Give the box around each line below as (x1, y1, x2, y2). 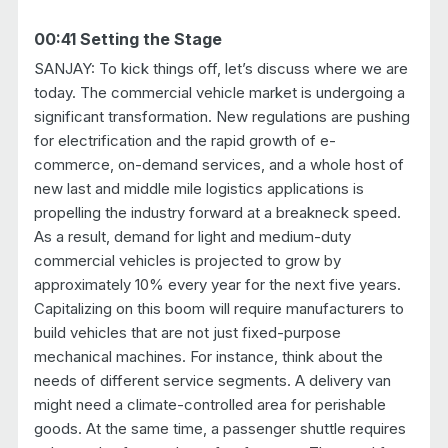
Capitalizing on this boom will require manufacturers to (33, 298, 404, 318)
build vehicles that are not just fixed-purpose (33, 322, 341, 342)
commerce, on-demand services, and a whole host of (33, 154, 404, 174)
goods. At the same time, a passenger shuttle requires (33, 418, 406, 438)
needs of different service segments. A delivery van (33, 370, 391, 390)
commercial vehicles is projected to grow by (33, 250, 341, 270)
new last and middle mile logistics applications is (33, 178, 364, 198)
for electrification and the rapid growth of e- (33, 130, 336, 150)
